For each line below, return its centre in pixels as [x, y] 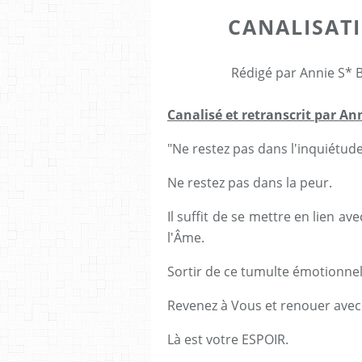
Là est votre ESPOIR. [228, 339]
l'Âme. [186, 237]
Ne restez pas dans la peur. [250, 182]
